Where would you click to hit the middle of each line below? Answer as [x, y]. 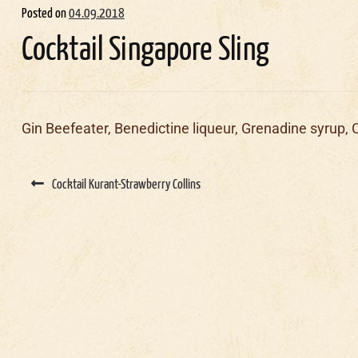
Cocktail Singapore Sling [145, 51]
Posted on [45, 14]
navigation [37, 177]
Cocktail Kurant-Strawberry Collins [127, 185]
